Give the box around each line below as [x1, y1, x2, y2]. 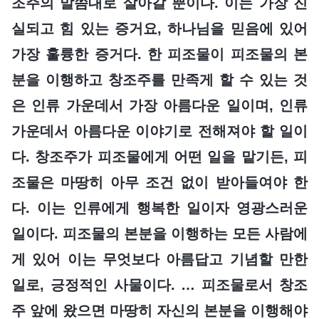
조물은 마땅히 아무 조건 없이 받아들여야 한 [11, 174, 308, 190]
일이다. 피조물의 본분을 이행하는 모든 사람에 [11, 225, 308, 241]
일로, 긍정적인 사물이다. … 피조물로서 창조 [11, 276, 308, 293]
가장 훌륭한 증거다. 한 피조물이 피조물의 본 [11, 46, 308, 62]
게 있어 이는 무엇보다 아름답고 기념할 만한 [11, 251, 308, 267]
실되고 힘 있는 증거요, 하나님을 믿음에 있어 [11, 20, 308, 36]
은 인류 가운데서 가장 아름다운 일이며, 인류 [11, 97, 308, 113]
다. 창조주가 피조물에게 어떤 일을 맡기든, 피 [11, 148, 308, 164]
